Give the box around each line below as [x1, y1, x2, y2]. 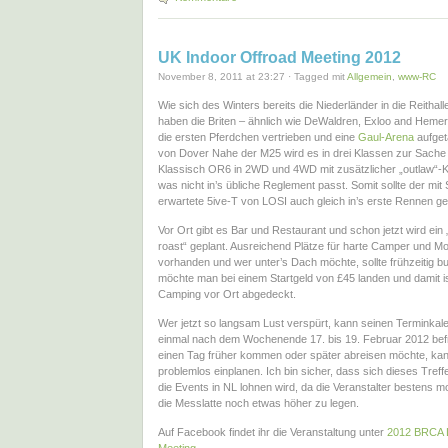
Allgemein [347, 70, 392, 82]
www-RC [398, 70, 436, 82]
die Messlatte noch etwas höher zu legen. [158, 397, 359, 410]
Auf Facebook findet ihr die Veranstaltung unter [158, 426, 387, 439]
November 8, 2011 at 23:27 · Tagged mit [158, 70, 347, 82]
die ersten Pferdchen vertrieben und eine [158, 130, 358, 143]
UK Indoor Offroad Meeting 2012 [158, 48, 401, 66]
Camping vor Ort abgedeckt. [158, 288, 296, 301]
